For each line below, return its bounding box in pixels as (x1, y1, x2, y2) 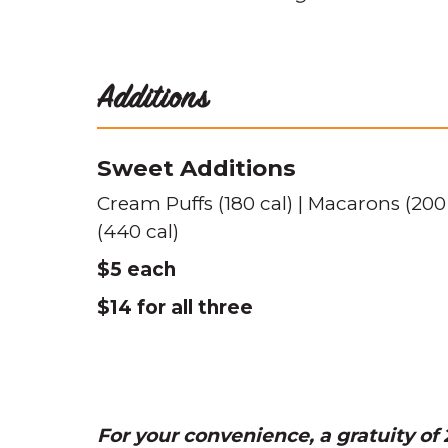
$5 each (97, 258, 176, 281)
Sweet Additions (97, 154, 296, 182)
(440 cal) (97, 220, 179, 243)
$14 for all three (97, 296, 253, 319)
